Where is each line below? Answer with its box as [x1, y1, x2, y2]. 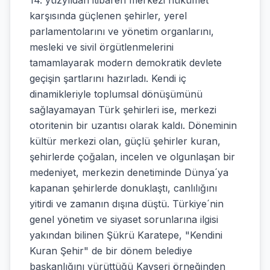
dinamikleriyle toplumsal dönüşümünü [30, 88, 202, 100]
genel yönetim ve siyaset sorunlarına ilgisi [30, 213, 218, 225]
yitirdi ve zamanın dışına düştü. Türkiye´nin [30, 198, 224, 210]
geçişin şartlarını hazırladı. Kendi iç [30, 72, 186, 84]
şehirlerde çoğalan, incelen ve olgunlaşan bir [30, 151, 235, 163]
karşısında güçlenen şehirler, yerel [30, 10, 187, 22]
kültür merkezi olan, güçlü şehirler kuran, [30, 135, 221, 147]
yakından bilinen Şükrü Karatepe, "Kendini [30, 229, 222, 241]
